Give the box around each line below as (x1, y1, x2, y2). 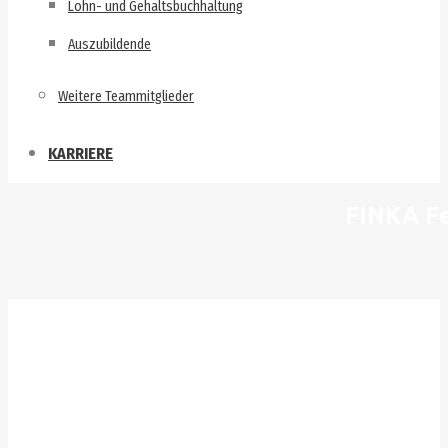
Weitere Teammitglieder (58, 88, 194, 106)
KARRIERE (48, 143, 113, 163)
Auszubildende (68, 35, 151, 53)
